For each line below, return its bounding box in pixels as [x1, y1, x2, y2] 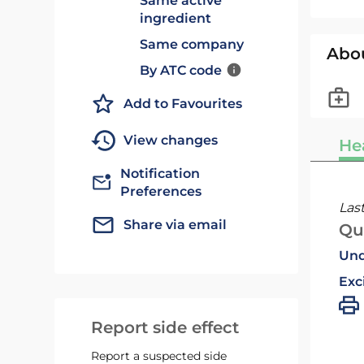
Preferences [120, 184, 202, 199]
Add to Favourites [123, 96, 243, 111]
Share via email [123, 217, 227, 232]
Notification [120, 166, 201, 181]
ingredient [140, 11, 212, 26]
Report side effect [91, 318, 240, 337]
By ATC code [140, 63, 223, 78]
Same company [140, 37, 245, 52]
